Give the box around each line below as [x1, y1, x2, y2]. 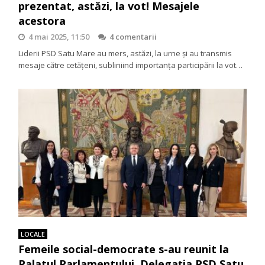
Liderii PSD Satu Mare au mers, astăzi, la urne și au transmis [18, 47, 232, 59]
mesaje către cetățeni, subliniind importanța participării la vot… [18, 59, 243, 70]
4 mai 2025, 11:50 [28, 31, 90, 42]
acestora [18, 13, 66, 28]
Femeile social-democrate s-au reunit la [18, 241, 230, 256]
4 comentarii [109, 31, 157, 42]
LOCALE [21, 229, 46, 238]
